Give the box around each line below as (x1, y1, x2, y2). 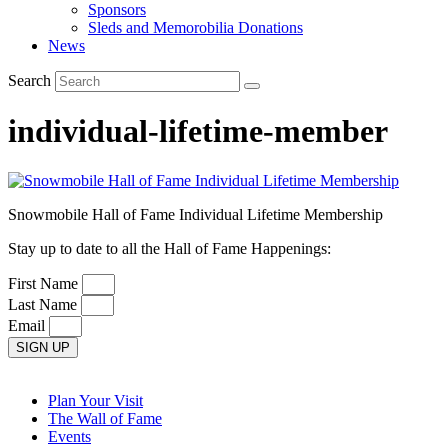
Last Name (8, 295, 81, 313)
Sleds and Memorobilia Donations (88, 19, 303, 36)
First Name (8, 274, 82, 292)
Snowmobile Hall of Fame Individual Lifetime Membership (8, 205, 383, 223)
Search (8, 72, 51, 89)
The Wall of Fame (48, 409, 162, 427)
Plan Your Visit (48, 391, 143, 409)
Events (48, 427, 91, 445)
